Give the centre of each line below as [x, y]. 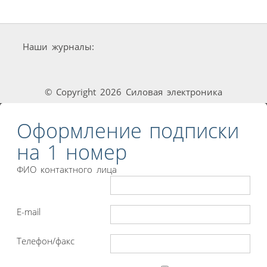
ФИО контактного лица [67, 169]
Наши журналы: [58, 47]
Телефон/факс [46, 240]
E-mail [29, 211]
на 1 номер [72, 152]
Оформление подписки [128, 130]
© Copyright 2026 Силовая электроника [133, 92]
